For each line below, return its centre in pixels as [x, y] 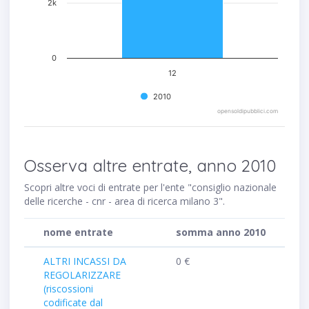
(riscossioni [68, 289]
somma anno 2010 [221, 232]
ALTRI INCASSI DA [85, 261]
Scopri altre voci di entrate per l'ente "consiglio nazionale [150, 188]
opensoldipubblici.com [248, 111]
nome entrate [78, 232]
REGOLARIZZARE [82, 275]
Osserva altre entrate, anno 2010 [150, 166]
